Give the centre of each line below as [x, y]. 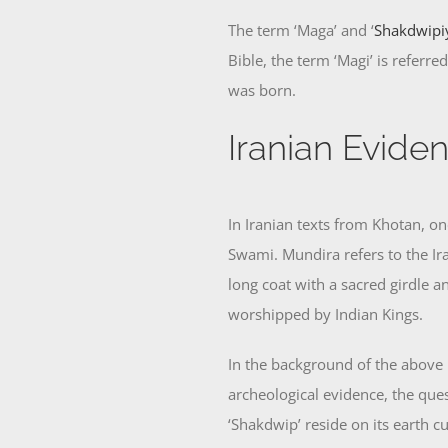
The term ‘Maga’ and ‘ [301, 30]
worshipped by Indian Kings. [326, 313]
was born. [262, 90]
